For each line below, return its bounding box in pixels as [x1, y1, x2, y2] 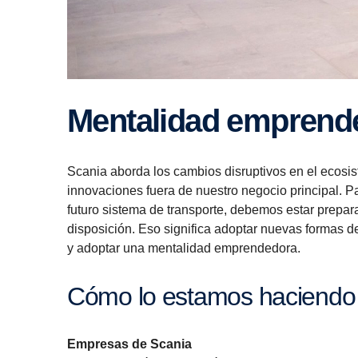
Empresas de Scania [67, 337, 192, 352]
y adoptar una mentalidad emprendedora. [67, 241, 304, 256]
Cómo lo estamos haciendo [84, 282, 356, 312]
